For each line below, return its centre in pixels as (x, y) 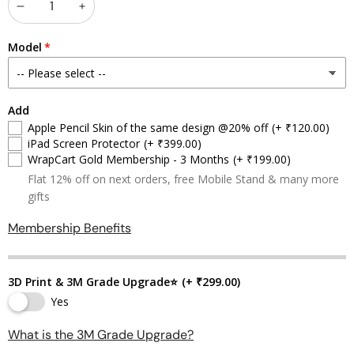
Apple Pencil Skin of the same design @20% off (148, 128)
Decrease (56, 16)
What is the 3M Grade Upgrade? (101, 335)
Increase (115, 16)
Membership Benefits (70, 228)
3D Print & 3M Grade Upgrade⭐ (93, 282)
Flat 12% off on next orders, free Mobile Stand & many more (183, 179)
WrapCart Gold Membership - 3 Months (128, 159)
